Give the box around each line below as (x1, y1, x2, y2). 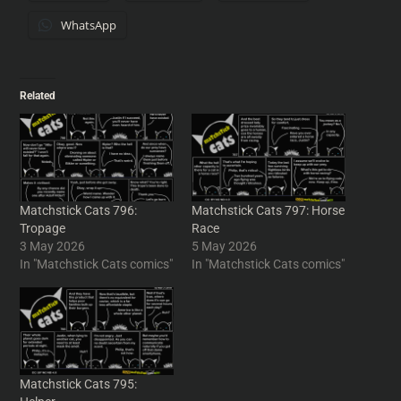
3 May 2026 (20, 238, 86, 253)
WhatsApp (61, 16, 117, 33)
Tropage (20, 220, 66, 235)
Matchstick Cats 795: (20, 376, 138, 391)
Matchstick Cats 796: (20, 202, 138, 218)
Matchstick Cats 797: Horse (192, 202, 345, 218)
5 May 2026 (192, 238, 257, 253)
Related (20, 89, 56, 102)
